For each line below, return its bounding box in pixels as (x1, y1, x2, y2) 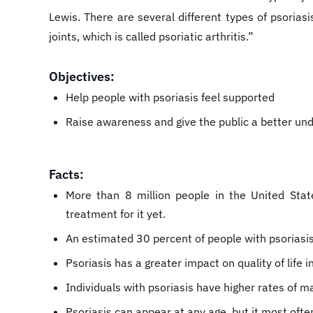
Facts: (49, 166, 84, 182)
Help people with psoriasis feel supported (66, 90, 275, 104)
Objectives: (49, 68, 115, 85)
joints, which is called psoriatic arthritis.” (49, 29, 254, 43)
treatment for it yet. (66, 207, 166, 221)
